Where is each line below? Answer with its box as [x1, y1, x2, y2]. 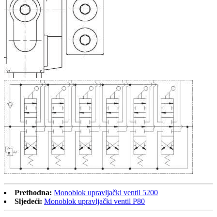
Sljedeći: [15, 197, 42, 206]
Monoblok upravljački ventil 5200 [54, 188, 158, 197]
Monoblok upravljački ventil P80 [44, 197, 145, 206]
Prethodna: [15, 188, 52, 197]
